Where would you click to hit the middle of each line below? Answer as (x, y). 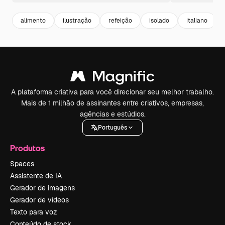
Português (113, 127)
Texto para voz (34, 212)
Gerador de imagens (42, 188)
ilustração (77, 20)
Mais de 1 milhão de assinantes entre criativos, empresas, (113, 103)
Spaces (22, 164)
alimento (33, 20)
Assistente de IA (36, 176)
